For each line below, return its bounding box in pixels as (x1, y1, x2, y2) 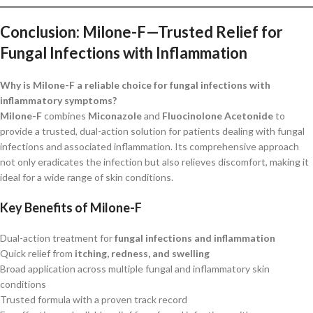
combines (42, 109, 88, 122)
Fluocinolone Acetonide (162, 109, 273, 122)
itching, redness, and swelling (75, 247, 210, 259)
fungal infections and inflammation (115, 231, 275, 244)
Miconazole (88, 109, 142, 122)
